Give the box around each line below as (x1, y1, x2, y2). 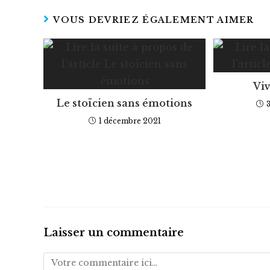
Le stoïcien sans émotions (57, 96, 193, 109)
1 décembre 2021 (98, 116, 161, 125)
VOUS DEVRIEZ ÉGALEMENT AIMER (53, 14, 254, 25)
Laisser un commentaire (43, 225, 184, 239)
